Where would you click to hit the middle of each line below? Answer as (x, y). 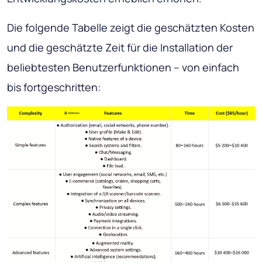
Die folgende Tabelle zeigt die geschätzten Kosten (131, 28)
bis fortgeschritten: (54, 87)
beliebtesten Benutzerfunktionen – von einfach (123, 68)
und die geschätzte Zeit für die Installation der (120, 48)
